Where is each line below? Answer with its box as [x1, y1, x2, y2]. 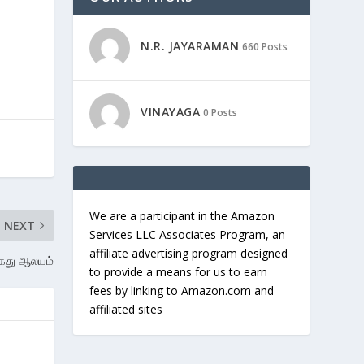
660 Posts [242, 40, 288, 54]
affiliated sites [89, 301, 163, 317]
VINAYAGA [141, 104, 201, 120]
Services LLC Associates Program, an [89, 227, 286, 242]
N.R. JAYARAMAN [141, 38, 240, 54]
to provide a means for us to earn [89, 264, 268, 279]
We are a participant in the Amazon [89, 208, 275, 223]
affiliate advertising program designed [89, 245, 288, 261]
